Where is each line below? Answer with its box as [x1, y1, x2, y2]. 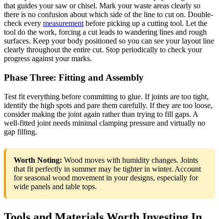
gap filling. [4, 127, 37, 136]
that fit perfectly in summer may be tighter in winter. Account [14, 164, 201, 173]
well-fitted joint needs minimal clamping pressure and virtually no [4, 118, 205, 127]
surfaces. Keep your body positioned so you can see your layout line [4, 37, 214, 45]
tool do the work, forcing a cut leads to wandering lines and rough [4, 28, 207, 37]
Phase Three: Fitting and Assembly [4, 72, 144, 83]
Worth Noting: [14, 155, 62, 164]
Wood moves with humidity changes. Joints [62, 155, 198, 164]
